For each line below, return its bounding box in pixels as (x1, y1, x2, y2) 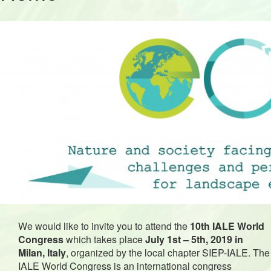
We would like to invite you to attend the (18, 219, 188, 233)
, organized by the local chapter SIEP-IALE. (66, 246, 253, 260)
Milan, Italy (18, 246, 66, 260)
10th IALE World (188, 219, 264, 233)
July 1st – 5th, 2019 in (145, 232, 243, 246)
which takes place (64, 232, 145, 246)
